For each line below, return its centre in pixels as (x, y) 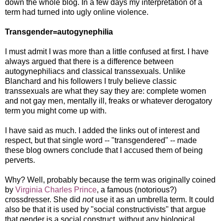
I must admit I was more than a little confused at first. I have (107, 51)
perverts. (20, 160)
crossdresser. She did (44, 199)
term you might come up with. (56, 110)
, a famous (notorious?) (137, 189)
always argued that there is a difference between (89, 61)
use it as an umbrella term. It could (154, 199)
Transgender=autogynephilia (59, 32)
